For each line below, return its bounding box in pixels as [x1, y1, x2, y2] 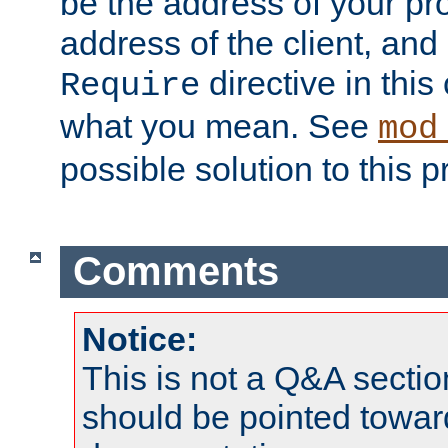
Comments [72, 249, 279, 294]
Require [60, 66, 200, 105]
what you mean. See [60, 106, 378, 145]
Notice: [82, 319, 197, 358]
